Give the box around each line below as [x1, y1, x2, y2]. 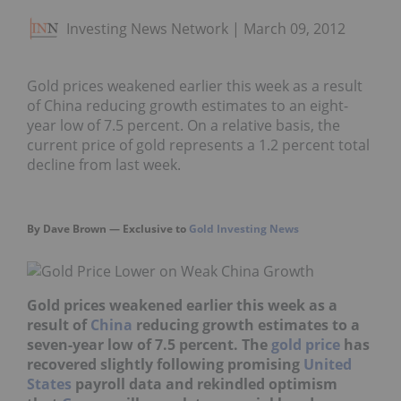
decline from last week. [27, 155, 181, 175]
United [303, 354, 352, 374]
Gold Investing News [189, 220, 299, 235]
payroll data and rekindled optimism [72, 373, 337, 394]
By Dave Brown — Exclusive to [27, 220, 189, 235]
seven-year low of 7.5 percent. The [27, 334, 271, 354]
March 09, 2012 [243, 19, 346, 39]
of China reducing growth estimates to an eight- [27, 96, 348, 116]
